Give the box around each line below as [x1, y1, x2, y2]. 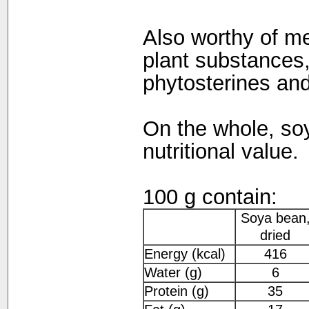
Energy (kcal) [143, 246, 226, 262]
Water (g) [143, 265, 202, 281]
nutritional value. [142, 139, 299, 164]
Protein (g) [143, 283, 209, 299]
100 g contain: [142, 185, 277, 210]
